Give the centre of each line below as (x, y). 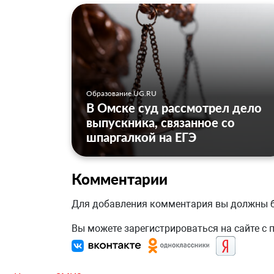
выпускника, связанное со (161, 123)
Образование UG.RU (121, 94)
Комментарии (120, 179)
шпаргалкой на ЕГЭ (141, 137)
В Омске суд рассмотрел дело (174, 108)
